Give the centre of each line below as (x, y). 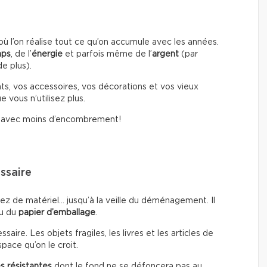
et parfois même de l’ (108, 54)
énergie (48, 54)
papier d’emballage (57, 212)
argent (165, 54)
